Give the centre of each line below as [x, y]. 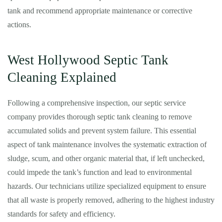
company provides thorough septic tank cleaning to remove [100, 117]
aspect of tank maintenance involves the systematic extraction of [107, 144]
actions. [19, 25]
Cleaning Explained [62, 77]
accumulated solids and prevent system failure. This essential [102, 131]
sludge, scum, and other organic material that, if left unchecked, [106, 158]
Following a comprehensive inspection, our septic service [97, 103]
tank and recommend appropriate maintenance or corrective [100, 11]
